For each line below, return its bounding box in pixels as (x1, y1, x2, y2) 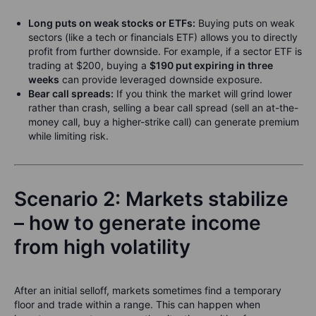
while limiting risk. (28, 130, 109, 142)
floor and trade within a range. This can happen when (14, 298, 260, 311)
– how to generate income (14, 211, 261, 236)
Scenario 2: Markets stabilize (14, 187, 288, 212)
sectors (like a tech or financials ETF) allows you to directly (28, 31, 298, 44)
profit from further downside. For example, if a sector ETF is (28, 45, 302, 58)
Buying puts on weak (195, 17, 295, 30)
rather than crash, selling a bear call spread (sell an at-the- (28, 102, 298, 114)
